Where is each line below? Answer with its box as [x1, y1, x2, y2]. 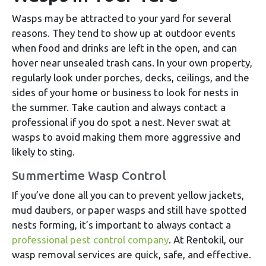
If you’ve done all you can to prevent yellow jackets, [12, 189, 244, 201]
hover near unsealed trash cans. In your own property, [12, 57, 252, 69]
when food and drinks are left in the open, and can [12, 42, 237, 54]
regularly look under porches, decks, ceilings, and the [12, 72, 249, 84]
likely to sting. [12, 146, 75, 158]
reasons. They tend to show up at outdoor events [12, 27, 236, 39]
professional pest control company [12, 234, 169, 246]
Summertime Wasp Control [12, 169, 166, 183]
